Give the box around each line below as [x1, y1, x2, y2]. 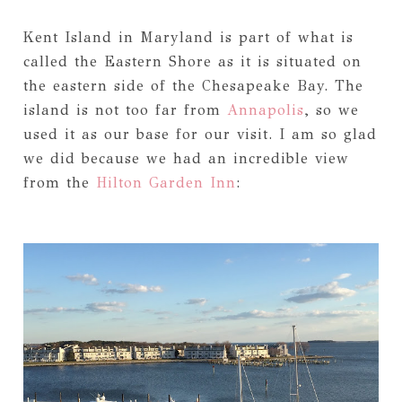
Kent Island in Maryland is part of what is [22, 28, 354, 46]
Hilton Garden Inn [95, 173, 236, 191]
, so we [303, 100, 359, 118]
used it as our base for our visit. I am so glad [22, 125, 377, 143]
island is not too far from [22, 100, 221, 118]
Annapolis [220, 100, 304, 118]
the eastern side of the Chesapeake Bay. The [22, 76, 363, 94]
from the [22, 173, 96, 191]
